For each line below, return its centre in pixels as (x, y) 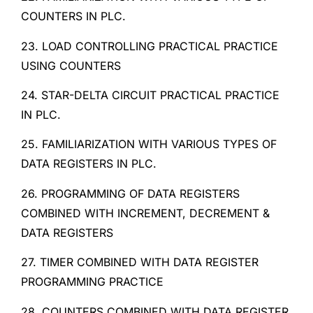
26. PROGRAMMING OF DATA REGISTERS (130, 193)
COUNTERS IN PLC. (73, 16)
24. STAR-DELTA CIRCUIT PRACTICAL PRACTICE (150, 95)
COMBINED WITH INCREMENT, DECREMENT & (145, 213)
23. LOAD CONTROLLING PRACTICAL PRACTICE (150, 46)
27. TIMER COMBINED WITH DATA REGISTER (140, 262)
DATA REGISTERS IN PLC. (89, 164)
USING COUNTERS (71, 65)
